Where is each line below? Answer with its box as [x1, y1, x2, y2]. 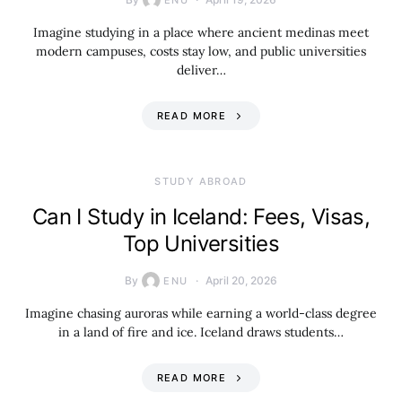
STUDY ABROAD [154, 175, 248, 188]
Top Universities [122, 231, 280, 257]
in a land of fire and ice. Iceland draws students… [58, 324, 344, 340]
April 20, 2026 [205, 274, 277, 287]
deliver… [176, 62, 226, 78]
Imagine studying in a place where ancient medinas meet [33, 24, 369, 40]
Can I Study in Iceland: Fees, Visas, [31, 204, 371, 230]
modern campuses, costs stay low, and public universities [36, 43, 366, 59]
